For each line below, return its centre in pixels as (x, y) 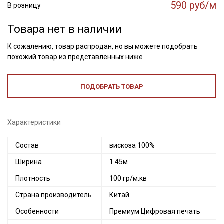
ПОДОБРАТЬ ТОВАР (112, 87)
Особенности (37, 211)
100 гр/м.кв (128, 178)
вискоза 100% (132, 145)
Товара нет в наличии (65, 29)
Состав (27, 145)
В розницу (24, 5)
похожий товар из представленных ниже (75, 57)
